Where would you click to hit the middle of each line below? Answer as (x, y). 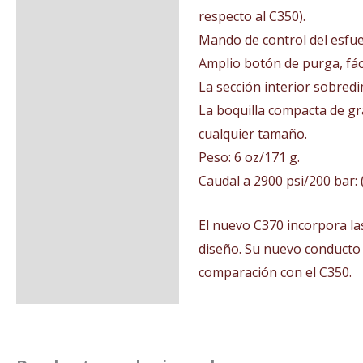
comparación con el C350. (275, 272)
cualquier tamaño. (253, 133)
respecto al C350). (252, 16)
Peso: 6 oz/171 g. (249, 157)
